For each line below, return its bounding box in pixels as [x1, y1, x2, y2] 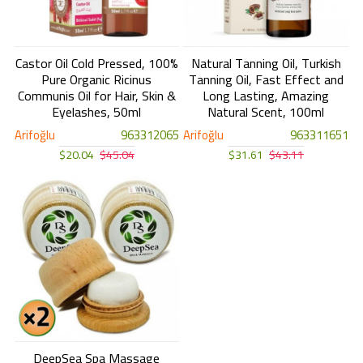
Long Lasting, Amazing [203, 83, 330, 109]
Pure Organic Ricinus [41, 67, 152, 92]
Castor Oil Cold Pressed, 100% [15, 51, 178, 76]
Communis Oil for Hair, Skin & [17, 83, 176, 109]
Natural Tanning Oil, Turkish [190, 51, 341, 76]
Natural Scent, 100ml [207, 100, 325, 125]
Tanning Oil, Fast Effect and [188, 67, 344, 92]
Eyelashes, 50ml [52, 100, 142, 125]
